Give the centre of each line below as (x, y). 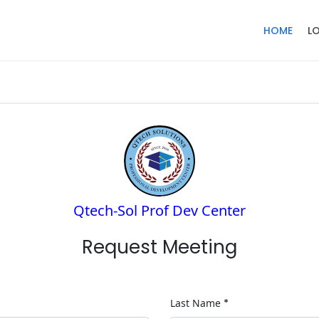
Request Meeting (159, 247)
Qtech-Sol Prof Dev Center (159, 210)
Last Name (197, 303)
